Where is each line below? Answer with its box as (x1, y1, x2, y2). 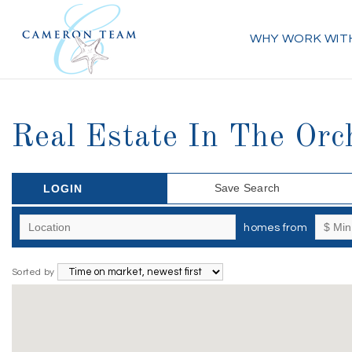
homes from (244, 222, 307, 233)
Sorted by (12, 267, 57, 277)
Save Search (214, 181, 280, 194)
